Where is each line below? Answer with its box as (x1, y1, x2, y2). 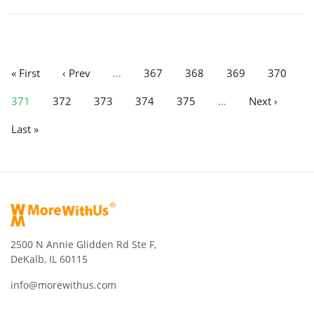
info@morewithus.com (11, 278, 116, 292)
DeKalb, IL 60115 (11, 252, 88, 266)
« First (11, 66, 40, 81)
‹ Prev (62, 66, 90, 81)
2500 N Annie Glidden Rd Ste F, (11, 237, 156, 251)
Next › (249, 94, 278, 109)
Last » (11, 121, 39, 136)
